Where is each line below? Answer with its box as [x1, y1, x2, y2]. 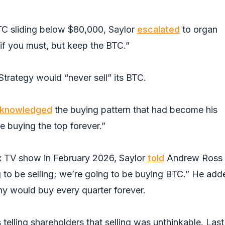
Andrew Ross [164, 153, 222, 163]
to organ [180, 24, 217, 35]
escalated [137, 24, 180, 35]
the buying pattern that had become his [52, 104, 217, 115]
